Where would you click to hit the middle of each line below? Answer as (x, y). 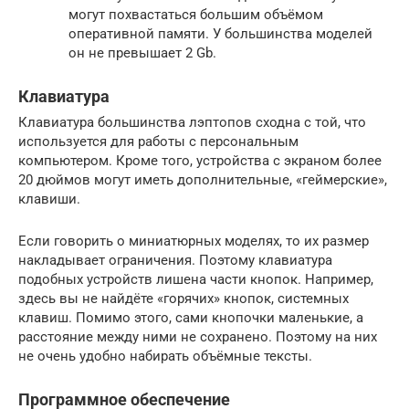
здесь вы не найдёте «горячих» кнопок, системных (184, 298)
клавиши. (49, 199)
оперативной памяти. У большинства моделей (220, 33)
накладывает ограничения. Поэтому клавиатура (175, 260)
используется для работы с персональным (158, 141)
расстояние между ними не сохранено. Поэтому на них (198, 336)
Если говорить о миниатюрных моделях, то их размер (194, 241)
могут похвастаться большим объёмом (196, 14)
